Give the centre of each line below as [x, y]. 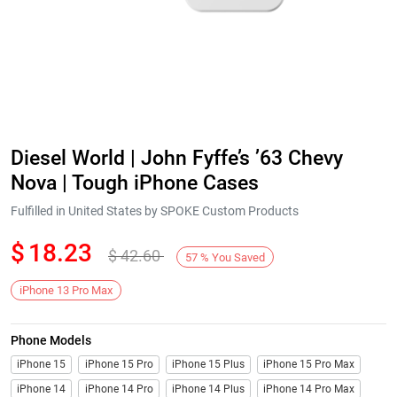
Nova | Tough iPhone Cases [135, 182]
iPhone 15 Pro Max [309, 364]
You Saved [239, 257]
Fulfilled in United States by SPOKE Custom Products [155, 211]
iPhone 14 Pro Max [309, 389]
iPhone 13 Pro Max [66, 290]
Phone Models [56, 341]
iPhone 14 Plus [208, 389]
